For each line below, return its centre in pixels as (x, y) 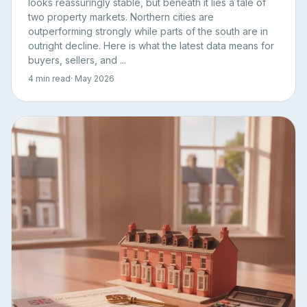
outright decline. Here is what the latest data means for (151, 46)
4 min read (49, 78)
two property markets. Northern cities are (121, 17)
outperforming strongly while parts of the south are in (148, 31)
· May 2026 (93, 78)
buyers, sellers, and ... (77, 60)
